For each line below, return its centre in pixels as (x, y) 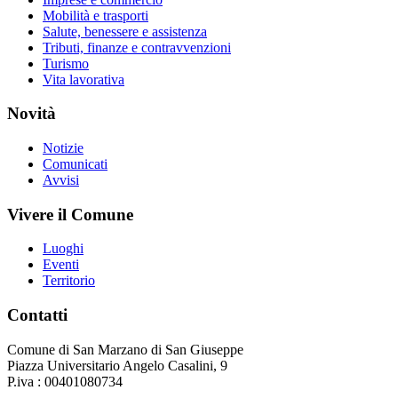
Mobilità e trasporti (96, 15)
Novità (32, 114)
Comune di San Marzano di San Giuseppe (125, 349)
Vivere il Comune (70, 214)
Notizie (63, 148)
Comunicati (75, 164)
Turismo (66, 63)
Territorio (69, 281)
